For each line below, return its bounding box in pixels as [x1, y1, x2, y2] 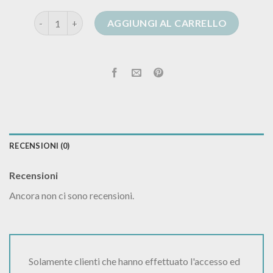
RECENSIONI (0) [9, 141, 70, 151]
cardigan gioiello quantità [33, 12, 141, 23]
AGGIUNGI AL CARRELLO [107, 17, 227, 29]
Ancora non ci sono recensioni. [9, 190, 134, 202]
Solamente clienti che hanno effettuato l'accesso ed [29, 255, 240, 267]
